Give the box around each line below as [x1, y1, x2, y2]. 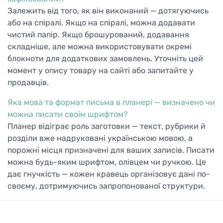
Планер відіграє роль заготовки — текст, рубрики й [7, 121, 206, 131]
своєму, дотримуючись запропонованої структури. [7, 181, 205, 191]
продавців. [7, 78, 49, 88]
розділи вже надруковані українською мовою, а [7, 133, 193, 143]
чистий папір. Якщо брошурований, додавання [7, 30, 189, 40]
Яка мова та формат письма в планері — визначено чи [7, 98, 215, 108]
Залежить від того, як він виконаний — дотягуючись [7, 6, 209, 16]
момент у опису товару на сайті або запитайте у [7, 66, 194, 76]
